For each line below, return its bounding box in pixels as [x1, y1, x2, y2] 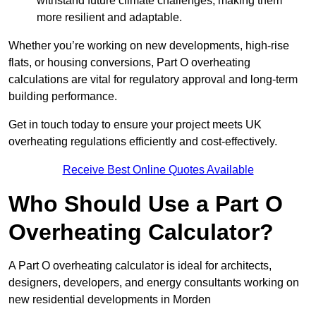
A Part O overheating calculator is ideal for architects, [8, 260, 272, 272]
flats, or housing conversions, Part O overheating [8, 56, 250, 69]
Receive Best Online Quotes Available [62, 164, 254, 176]
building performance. [8, 90, 117, 103]
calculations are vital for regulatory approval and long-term [8, 73, 298, 86]
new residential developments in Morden [8, 293, 211, 306]
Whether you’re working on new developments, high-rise [8, 39, 289, 52]
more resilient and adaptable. [37, 11, 182, 24]
